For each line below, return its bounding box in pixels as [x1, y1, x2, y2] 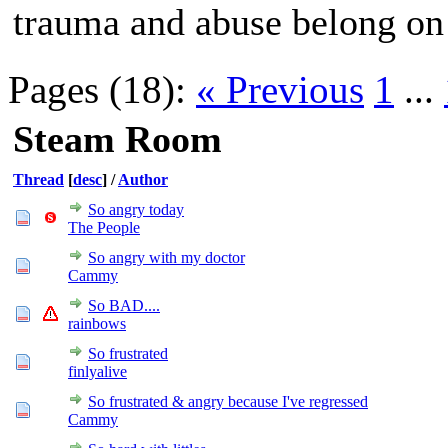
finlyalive [68, 363, 127, 380]
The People [68, 219, 140, 236]
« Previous [196, 68, 364, 111]
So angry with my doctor [88, 249, 245, 266]
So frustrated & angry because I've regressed [88, 393, 368, 410]
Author [118, 171, 168, 188]
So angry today [88, 201, 184, 218]
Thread [13, 171, 64, 188]
